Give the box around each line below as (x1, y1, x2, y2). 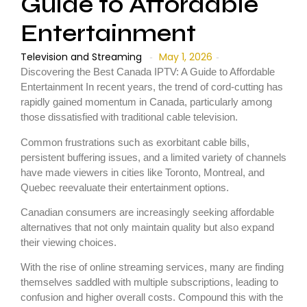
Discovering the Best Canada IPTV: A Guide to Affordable (21, 66, 275, 78)
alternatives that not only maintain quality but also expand (21, 221, 274, 233)
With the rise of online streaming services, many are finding (21, 261, 284, 273)
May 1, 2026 (159, 50, 212, 64)
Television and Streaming (21, 50, 142, 64)
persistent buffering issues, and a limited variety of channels (21, 151, 286, 163)
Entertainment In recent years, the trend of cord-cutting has (21, 81, 283, 93)
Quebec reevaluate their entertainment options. (21, 181, 229, 193)
